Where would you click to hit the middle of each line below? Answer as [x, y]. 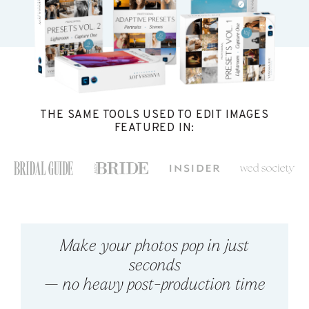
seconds [154, 267]
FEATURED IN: [154, 128]
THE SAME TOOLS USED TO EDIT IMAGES [154, 115]
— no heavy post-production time [154, 286]
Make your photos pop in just [154, 247]
